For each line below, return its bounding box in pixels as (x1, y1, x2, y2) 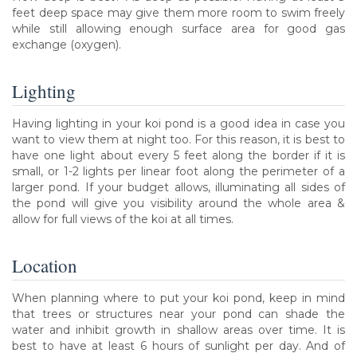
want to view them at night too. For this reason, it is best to (12, 131, 345, 147)
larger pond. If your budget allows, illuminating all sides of (12, 179, 345, 194)
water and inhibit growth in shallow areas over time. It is (12, 322, 345, 337)
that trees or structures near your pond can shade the (12, 306, 345, 321)
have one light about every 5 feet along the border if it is (12, 147, 345, 163)
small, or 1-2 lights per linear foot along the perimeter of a (12, 163, 345, 178)
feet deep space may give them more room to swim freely (12, 5, 345, 20)
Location (12, 253, 77, 278)
